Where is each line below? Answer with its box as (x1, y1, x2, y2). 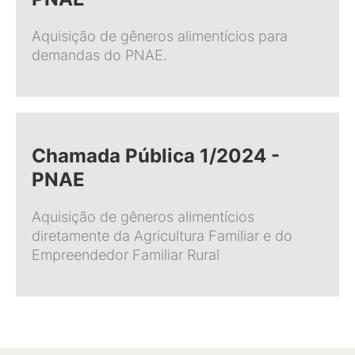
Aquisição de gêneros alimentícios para (32, 28, 288, 44)
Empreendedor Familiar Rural (32, 246, 219, 263)
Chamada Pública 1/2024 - (32, 144, 280, 167)
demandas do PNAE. (32, 47, 167, 63)
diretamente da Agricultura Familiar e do (32, 227, 292, 244)
